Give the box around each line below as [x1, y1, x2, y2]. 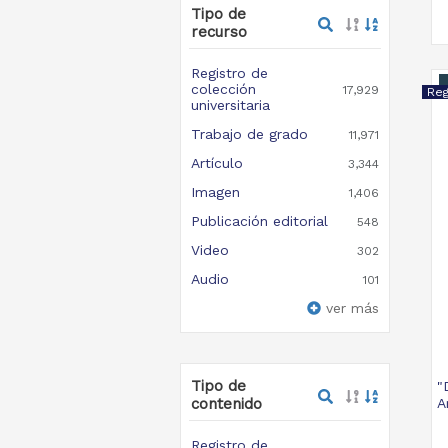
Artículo [190, 155, 243, 171]
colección [190, 81, 256, 97]
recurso [190, 23, 247, 41]
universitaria [190, 97, 270, 113]
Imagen [190, 184, 240, 200]
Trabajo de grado [190, 126, 308, 142]
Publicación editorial [190, 213, 328, 229]
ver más [325, 300, 379, 316]
